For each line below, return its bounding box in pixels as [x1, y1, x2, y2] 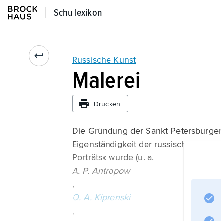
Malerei [72, 66, 141, 95]
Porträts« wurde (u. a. [72, 152, 154, 163]
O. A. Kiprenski [72, 192, 131, 203]
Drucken [94, 99, 120, 108]
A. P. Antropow [72, 165, 130, 176]
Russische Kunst [72, 54, 136, 65]
